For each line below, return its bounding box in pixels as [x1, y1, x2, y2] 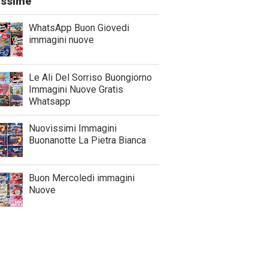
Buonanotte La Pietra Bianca [29, 135, 146, 146]
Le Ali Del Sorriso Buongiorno [29, 72, 152, 83]
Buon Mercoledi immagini [29, 172, 135, 184]
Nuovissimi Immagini [29, 123, 117, 134]
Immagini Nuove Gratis [29, 84, 123, 95]
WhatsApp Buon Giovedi [29, 22, 129, 33]
